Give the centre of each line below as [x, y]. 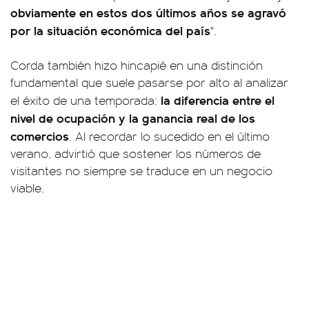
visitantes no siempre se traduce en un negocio [141, 170]
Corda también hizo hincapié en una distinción [137, 65]
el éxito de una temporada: [86, 100]
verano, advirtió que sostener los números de [136, 153]
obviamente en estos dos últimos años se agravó [148, 12]
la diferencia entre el [218, 100]
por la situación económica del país [110, 30]
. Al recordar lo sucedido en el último [169, 136]
